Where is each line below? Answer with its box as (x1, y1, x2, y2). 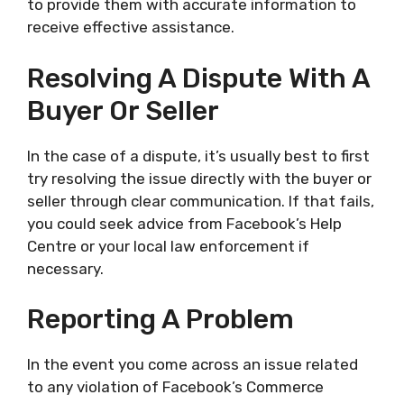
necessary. (27, 259, 104, 278)
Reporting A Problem (27, 303, 294, 336)
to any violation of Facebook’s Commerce (27, 378, 324, 397)
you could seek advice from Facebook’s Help (27, 214, 342, 233)
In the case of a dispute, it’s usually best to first (27, 146, 370, 165)
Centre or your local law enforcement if (27, 236, 309, 255)
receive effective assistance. (27, 18, 234, 37)
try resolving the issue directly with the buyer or (27, 169, 372, 188)
